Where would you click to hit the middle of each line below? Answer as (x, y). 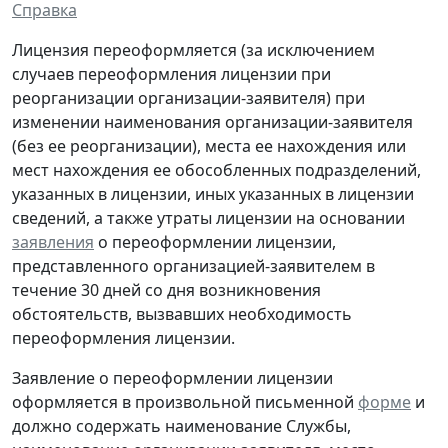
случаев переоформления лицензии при (171, 74)
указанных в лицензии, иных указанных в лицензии (213, 194)
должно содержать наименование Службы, (181, 426)
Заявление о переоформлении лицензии (172, 378)
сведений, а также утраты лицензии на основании (208, 218)
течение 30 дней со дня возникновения (166, 290)
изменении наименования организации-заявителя (212, 122)
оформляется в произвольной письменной (185, 402)
